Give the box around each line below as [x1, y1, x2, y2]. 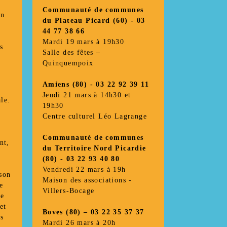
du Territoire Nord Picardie [42, 144, 146, 153]
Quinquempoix [42, 59, 94, 67]
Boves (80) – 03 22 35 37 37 [42, 208, 144, 216]
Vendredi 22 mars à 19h [42, 166, 126, 174]
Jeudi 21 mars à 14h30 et [42, 91, 131, 99]
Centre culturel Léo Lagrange [42, 112, 147, 121]
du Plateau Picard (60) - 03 [42, 17, 145, 25]
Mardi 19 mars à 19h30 [42, 38, 125, 46]
